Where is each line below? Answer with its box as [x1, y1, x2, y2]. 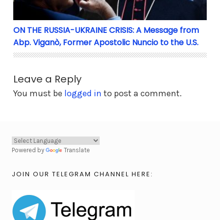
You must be [13, 88, 64, 99]
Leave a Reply [13, 72, 82, 86]
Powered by [12, 146, 46, 154]
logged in [64, 88, 102, 99]
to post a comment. [102, 88, 182, 99]
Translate [64, 146, 90, 154]
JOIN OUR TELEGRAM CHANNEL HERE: [12, 169, 153, 179]
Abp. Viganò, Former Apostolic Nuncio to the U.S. [13, 37, 198, 49]
